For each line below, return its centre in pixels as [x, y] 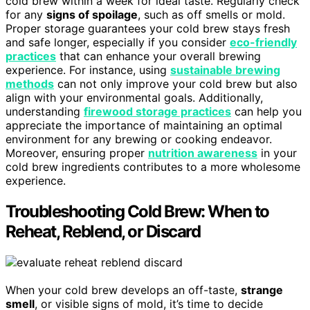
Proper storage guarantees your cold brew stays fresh [148, 29]
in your [277, 153]
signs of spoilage [92, 15]
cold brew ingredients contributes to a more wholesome [153, 167]
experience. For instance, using [88, 70]
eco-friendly [263, 43]
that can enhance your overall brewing [158, 56]
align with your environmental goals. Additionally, [134, 98]
